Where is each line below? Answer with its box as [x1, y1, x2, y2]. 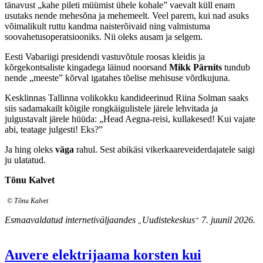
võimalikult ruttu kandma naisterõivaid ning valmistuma [5, 21, 210, 31]
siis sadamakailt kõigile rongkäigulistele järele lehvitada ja [5, 103, 218, 113]
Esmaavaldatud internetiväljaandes [5, 214, 138, 225]
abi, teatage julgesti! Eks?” [5, 124, 103, 134]
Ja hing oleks [5, 144, 55, 154]
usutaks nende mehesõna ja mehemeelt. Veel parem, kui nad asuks [5, 10, 249, 21]
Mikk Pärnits [169, 62, 222, 72]
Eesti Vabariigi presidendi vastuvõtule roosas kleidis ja [5, 51, 205, 62]
